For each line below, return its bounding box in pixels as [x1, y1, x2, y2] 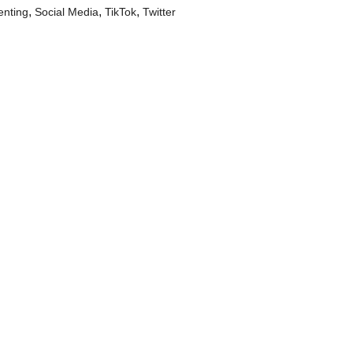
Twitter [143, 6, 176, 18]
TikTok [105, 6, 136, 18]
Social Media [35, 6, 98, 18]
